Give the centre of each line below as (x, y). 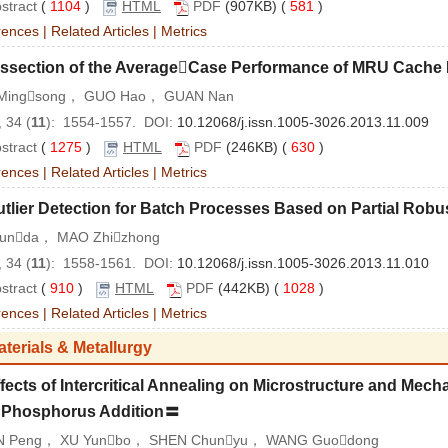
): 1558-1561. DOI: (111, 263)
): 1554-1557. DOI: (111, 122)
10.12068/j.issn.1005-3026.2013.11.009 (303, 122)
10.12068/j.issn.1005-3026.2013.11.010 (303, 263)
